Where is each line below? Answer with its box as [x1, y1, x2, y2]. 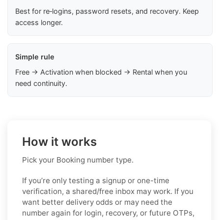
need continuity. [15, 79, 67, 87]
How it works [22, 134, 97, 149]
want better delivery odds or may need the [22, 197, 172, 207]
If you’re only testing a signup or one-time [22, 175, 169, 185]
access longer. [15, 18, 63, 27]
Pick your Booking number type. [22, 155, 134, 165]
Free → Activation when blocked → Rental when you [15, 67, 187, 76]
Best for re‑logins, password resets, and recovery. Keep [15, 6, 199, 15]
